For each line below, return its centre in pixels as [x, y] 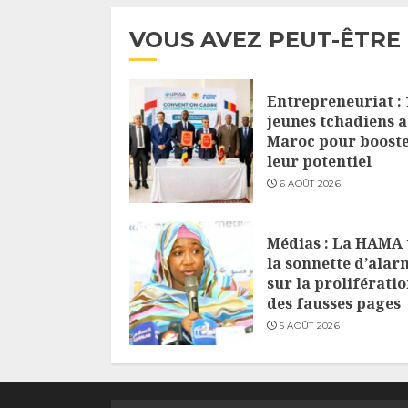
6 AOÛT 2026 [310, 184]
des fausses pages [334, 304]
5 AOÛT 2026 [309, 326]
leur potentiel [319, 162]
